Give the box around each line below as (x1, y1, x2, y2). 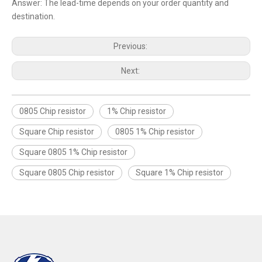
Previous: (113, 42, 149, 51)
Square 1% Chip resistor (136, 168, 223, 178)
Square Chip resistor (19, 127, 94, 137)
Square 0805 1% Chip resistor (19, 147, 127, 157)
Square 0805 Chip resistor (19, 168, 115, 178)
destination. (12, 12, 55, 22)
